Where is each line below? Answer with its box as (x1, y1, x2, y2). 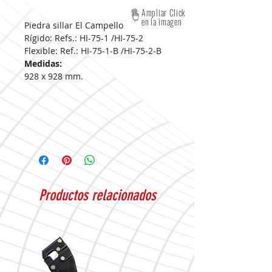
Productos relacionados (38, 186, 156, 204)
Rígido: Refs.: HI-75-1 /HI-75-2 (24, 32, 143, 44)
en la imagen (141, 15, 182, 28)
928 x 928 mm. (24, 70, 83, 82)
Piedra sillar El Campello (24, 19, 123, 31)
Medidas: (24, 58, 64, 69)
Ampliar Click (141, 6, 186, 19)
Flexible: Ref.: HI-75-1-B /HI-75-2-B (24, 45, 161, 56)
